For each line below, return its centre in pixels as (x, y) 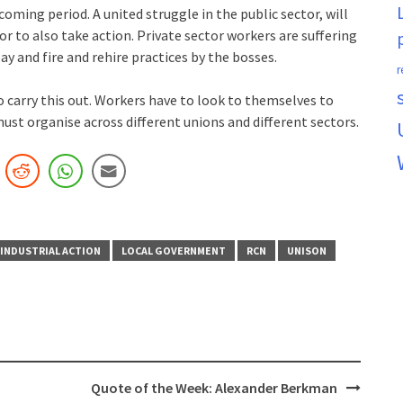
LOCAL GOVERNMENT (174, 250)
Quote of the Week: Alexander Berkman (214, 387)
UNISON (307, 250)
